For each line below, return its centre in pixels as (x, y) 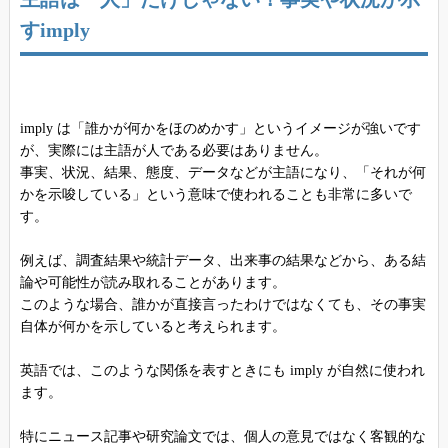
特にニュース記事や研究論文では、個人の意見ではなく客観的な (222, 437)
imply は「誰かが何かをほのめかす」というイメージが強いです (220, 129)
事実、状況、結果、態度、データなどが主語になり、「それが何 (222, 173)
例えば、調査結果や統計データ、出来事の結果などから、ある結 (222, 261)
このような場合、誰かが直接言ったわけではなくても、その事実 (222, 305)
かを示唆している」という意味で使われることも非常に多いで (215, 195)
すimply (54, 31)
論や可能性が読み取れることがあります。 (152, 283)
